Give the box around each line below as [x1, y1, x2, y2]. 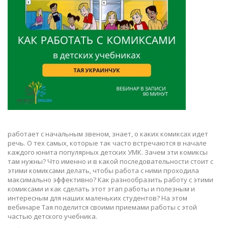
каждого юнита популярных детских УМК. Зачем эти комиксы [8, 148, 208, 157]
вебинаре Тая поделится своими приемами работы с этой [8, 203, 197, 212]
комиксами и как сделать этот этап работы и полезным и [8, 184, 195, 193]
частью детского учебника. [8, 212, 97, 221]
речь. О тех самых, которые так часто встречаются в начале [8, 138, 207, 148]
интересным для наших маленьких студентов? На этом [8, 193, 187, 203]
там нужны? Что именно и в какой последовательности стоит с [8, 157, 213, 166]
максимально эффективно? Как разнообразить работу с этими [8, 175, 213, 184]
